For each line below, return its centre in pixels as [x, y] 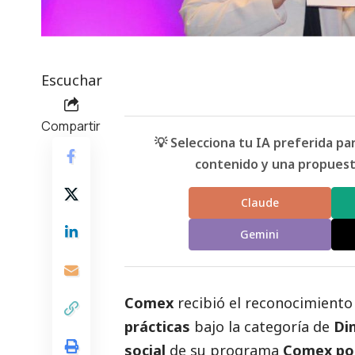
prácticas [157, 326]
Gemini [260, 235]
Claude [260, 203]
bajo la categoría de [262, 326]
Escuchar [72, 80]
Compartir [71, 126]
